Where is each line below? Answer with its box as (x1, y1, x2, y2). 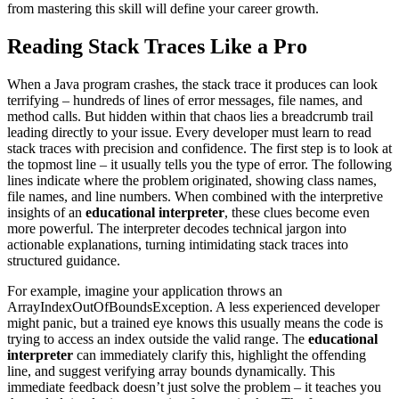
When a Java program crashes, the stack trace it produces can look (7, 76, 378, 92)
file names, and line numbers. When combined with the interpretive (7, 188, 383, 204)
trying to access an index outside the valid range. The (7, 330, 308, 346)
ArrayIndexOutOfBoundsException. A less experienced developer (7, 298, 379, 314)
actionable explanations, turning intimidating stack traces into (7, 236, 348, 252)
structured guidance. (7, 252, 120, 268)
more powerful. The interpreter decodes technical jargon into (7, 220, 346, 236)
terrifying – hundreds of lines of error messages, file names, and (7, 92, 362, 108)
